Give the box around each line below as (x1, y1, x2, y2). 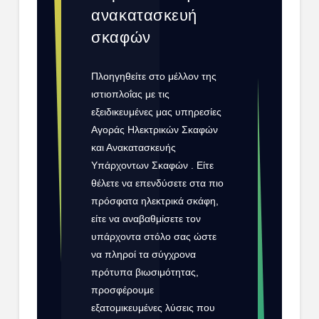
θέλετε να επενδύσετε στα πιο (91, 177, 224, 189)
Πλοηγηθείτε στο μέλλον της (91, 70, 217, 82)
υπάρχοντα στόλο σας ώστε (91, 230, 217, 242)
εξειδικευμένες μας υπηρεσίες (91, 105, 222, 117)
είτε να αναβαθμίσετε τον (91, 212, 202, 224)
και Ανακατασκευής (91, 141, 177, 153)
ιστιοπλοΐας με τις (91, 88, 170, 100)
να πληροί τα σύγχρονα (91, 248, 197, 260)
